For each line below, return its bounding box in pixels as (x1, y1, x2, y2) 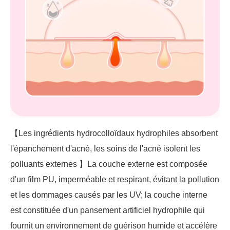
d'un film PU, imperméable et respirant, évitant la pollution (10, 175, 219, 184)
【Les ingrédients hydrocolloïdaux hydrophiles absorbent (10, 129, 218, 138)
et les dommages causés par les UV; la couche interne (10, 190, 207, 200)
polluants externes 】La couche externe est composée (10, 160, 207, 169)
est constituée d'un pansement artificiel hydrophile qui (10, 206, 205, 215)
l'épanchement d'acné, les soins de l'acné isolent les (10, 144, 200, 154)
